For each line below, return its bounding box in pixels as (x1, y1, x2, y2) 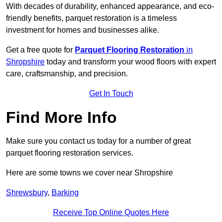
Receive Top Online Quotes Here (53, 208, 169, 217)
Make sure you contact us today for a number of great (6, 137, 191, 146)
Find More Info (6, 109, 117, 127)
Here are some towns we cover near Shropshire (6, 168, 173, 177)
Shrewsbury (6, 188, 48, 197)
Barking (52, 188, 79, 197)
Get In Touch (89, 89, 133, 98)
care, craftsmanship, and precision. (6, 69, 128, 78)
